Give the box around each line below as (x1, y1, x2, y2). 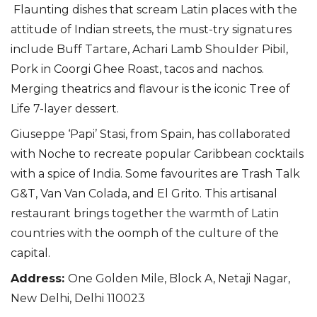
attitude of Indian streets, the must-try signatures (11, 22, 292, 36)
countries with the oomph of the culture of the (11, 226, 279, 240)
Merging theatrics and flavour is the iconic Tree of (11, 81, 290, 96)
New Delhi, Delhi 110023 (11, 291, 145, 305)
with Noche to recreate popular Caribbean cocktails (11, 146, 304, 161)
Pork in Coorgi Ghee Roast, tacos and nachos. (11, 62, 264, 76)
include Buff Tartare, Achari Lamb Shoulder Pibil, (11, 42, 288, 56)
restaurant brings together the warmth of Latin (11, 206, 279, 220)
